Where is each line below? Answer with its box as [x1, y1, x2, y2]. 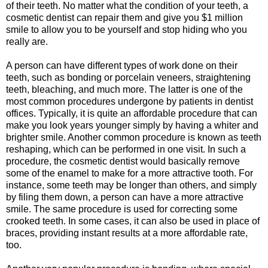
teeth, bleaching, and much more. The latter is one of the [6, 84, 243, 95]
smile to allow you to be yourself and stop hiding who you [6, 25, 247, 35]
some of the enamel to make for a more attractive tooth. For [6, 168, 253, 179]
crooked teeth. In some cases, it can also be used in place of [6, 216, 260, 227]
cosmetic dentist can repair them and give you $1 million [6, 13, 243, 23]
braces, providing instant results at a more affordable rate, [6, 228, 248, 239]
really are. [6, 36, 48, 47]
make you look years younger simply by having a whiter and [6, 120, 258, 131]
